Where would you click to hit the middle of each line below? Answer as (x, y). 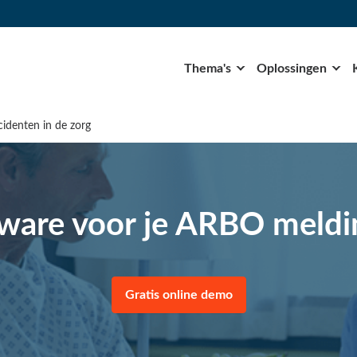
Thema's (208, 69)
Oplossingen (292, 69)
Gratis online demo (178, 295)
